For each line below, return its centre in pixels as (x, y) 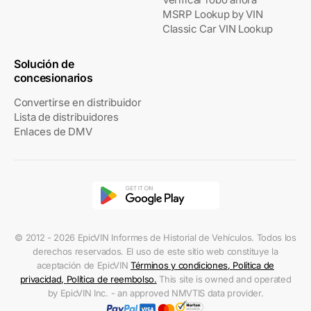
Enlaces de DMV (53, 131)
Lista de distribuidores (66, 117)
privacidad (41, 279)
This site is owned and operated (224, 279)
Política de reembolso (110, 279)
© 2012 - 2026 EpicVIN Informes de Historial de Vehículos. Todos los (155, 237)
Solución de (44, 64)
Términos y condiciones (179, 265)
